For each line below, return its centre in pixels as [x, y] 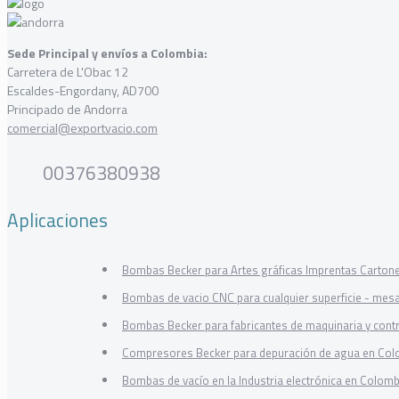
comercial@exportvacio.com [82, 128]
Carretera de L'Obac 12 [68, 72]
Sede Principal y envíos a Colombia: [107, 53]
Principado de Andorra [67, 110]
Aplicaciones [57, 220]
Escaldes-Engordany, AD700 [83, 91]
